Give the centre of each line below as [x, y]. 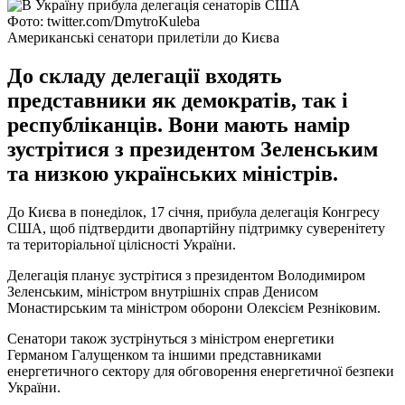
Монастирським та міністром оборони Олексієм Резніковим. [194, 307]
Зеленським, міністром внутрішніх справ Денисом [163, 291]
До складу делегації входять [145, 75]
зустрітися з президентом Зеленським [193, 149]
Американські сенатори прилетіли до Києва [143, 37]
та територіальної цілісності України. [122, 244]
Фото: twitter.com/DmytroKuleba [104, 21]
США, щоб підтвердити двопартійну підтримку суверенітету [196, 228]
